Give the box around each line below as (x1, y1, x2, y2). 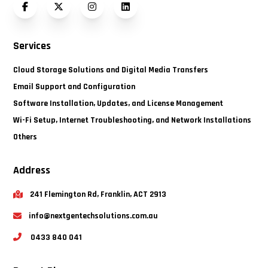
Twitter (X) (57, 6, 103, 19)
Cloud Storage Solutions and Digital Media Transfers (13, 65, 209, 75)
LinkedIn (124, 6, 161, 19)
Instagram (91, 6, 136, 19)
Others (13, 132, 38, 142)
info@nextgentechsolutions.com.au (29, 211, 159, 221)
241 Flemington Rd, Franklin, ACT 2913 (30, 189, 167, 200)
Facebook (24, 6, 65, 19)
